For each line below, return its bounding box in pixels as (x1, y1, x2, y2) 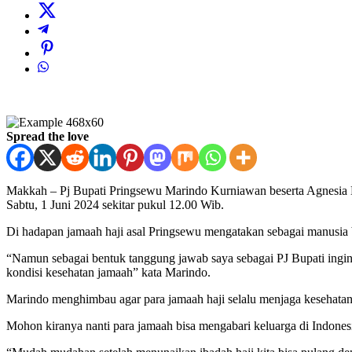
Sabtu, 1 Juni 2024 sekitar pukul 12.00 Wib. (6, 198, 224, 212)
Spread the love (6, 130, 89, 144)
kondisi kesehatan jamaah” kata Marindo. (6, 266, 211, 280)
